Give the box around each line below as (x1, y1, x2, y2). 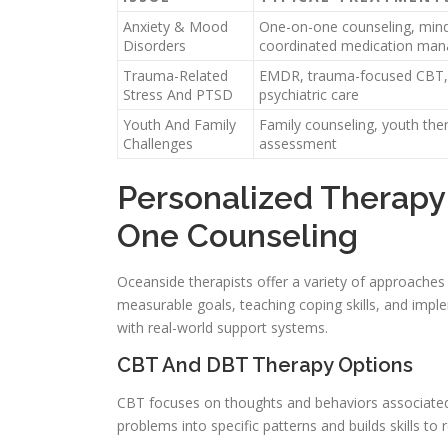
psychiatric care (259, 85, 359, 105)
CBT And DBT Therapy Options (117, 353, 413, 378)
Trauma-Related (123, 66, 228, 86)
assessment (259, 134, 337, 154)
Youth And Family (123, 115, 236, 135)
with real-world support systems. (117, 318, 328, 338)
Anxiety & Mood (123, 17, 228, 37)
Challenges (123, 134, 193, 154)
